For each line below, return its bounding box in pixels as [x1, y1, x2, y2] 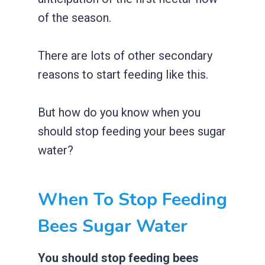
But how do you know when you [38, 105, 201, 120]
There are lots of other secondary [38, 49, 212, 63]
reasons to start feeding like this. [38, 67, 208, 82]
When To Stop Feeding [38, 188, 227, 212]
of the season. [38, 11, 114, 25]
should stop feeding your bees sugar [38, 124, 226, 139]
